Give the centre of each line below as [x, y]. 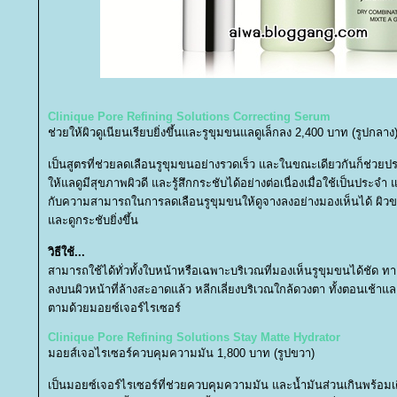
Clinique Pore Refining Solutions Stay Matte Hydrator [194, 337]
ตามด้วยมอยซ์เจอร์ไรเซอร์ [116, 308]
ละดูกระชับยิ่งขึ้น [95, 220]
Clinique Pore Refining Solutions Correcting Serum [189, 117]
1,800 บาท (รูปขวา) [266, 353]
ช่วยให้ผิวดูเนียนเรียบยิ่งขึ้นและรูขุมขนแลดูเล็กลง [171, 132]
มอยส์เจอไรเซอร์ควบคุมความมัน [132, 353]
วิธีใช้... [66, 252]
